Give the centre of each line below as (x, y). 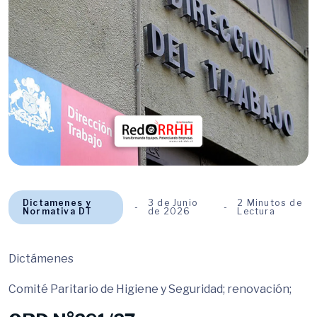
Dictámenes (41, 259)
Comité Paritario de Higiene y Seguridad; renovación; (150, 289)
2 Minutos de (270, 203)
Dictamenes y (57, 203)
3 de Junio (173, 203)
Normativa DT (58, 211)
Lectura (256, 211)
